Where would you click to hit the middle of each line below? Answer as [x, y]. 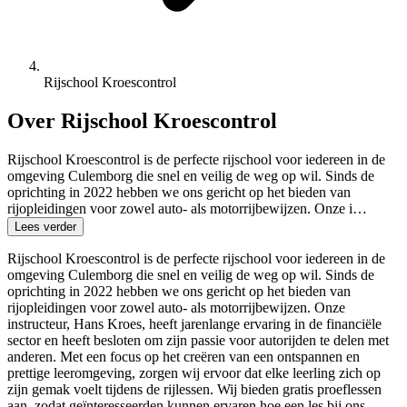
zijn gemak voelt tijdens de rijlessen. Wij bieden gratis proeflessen [194, 389]
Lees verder [45, 226]
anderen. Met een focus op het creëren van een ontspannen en [184, 356]
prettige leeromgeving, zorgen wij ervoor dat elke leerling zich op [194, 372]
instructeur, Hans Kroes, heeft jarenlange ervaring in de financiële [194, 323]
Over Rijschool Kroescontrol [142, 120]
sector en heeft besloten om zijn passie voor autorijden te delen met [198, 340]
